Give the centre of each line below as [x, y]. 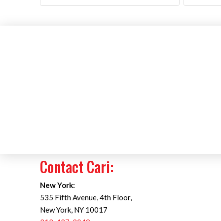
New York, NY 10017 [74, 210]
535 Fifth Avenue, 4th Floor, [86, 198]
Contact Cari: [76, 167]
